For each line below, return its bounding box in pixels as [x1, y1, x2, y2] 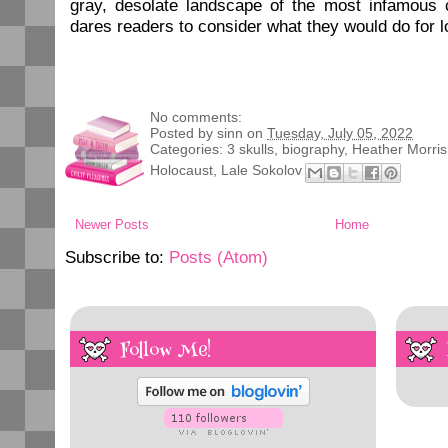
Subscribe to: [65, 247, 169, 267]
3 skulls [227, 141, 274, 158]
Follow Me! [120, 334, 211, 368]
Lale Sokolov [221, 162, 302, 179]
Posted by [150, 125, 217, 142]
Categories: [150, 141, 227, 158]
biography [282, 141, 344, 158]
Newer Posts [75, 216, 149, 232]
